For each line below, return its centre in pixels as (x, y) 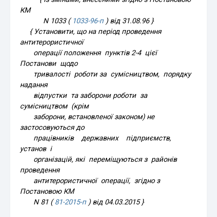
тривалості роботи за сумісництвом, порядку (106, 74)
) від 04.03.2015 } (115, 202)
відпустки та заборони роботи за (84, 95)
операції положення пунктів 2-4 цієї (89, 53)
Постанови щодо (49, 63)
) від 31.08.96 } (129, 21)
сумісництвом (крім (54, 106)
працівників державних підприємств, (98, 138)
